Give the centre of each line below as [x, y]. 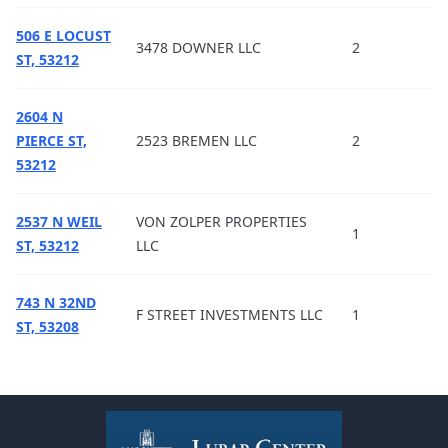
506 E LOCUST [63, 35]
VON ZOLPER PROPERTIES [221, 221]
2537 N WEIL [59, 221]
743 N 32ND [56, 302]
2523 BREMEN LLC [196, 140]
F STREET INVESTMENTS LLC [229, 314]
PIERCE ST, [51, 140]
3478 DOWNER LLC [198, 47]
